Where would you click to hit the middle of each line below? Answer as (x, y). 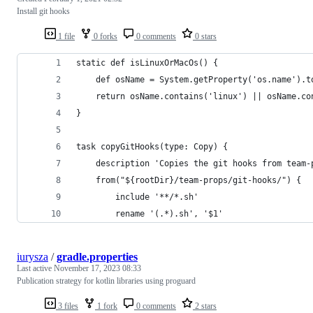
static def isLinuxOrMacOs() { (147, 63)
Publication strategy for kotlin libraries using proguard (106, 281)
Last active (35, 268)
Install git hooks (43, 11)
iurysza (32, 256)
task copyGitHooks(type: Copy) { (152, 146)
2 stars (205, 306)
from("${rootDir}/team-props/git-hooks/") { (189, 180)
